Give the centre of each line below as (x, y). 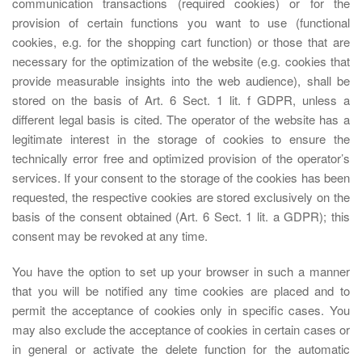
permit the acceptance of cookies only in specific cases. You (181, 310)
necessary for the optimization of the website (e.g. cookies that (181, 61)
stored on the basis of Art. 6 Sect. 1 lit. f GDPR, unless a (181, 100)
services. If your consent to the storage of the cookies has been (181, 177)
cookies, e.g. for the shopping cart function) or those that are (181, 42)
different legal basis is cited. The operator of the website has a (181, 119)
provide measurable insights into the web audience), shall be (181, 80)
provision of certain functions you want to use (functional (181, 22)
